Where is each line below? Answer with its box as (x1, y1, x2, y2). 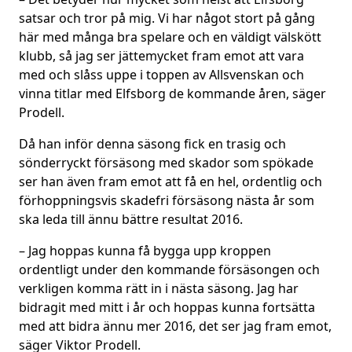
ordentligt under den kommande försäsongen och (19, 261, 320, 278)
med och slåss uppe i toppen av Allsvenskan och (19, 66, 304, 83)
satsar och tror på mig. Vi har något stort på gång (19, 9, 315, 27)
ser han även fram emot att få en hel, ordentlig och (19, 173, 322, 190)
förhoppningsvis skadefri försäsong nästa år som (19, 192, 314, 209)
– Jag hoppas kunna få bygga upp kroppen (19, 242, 271, 259)
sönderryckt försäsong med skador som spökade (19, 154, 313, 171)
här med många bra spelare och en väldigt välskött (19, 28, 321, 46)
